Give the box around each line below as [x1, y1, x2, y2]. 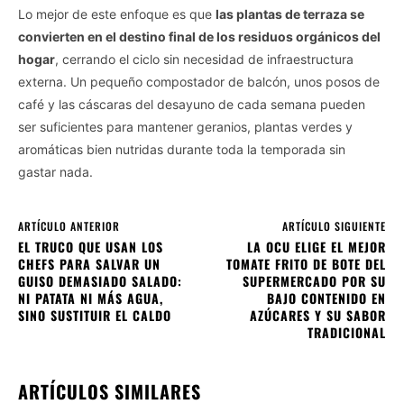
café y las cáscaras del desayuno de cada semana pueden [18, 96, 365, 112]
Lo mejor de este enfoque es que [18, 5, 216, 22]
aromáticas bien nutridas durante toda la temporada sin [18, 141, 345, 157]
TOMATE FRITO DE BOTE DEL [225, 253, 386, 273]
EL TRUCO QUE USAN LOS [18, 236, 163, 256]
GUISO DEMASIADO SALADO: [18, 271, 182, 290]
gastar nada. [18, 163, 93, 179]
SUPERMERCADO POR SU [242, 271, 386, 290]
